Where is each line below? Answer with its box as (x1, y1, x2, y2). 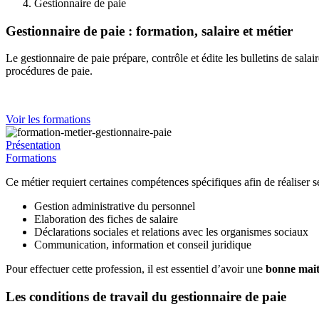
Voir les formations (6, 113, 90, 126)
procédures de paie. (6, 65, 93, 78)
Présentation (6, 139, 61, 152)
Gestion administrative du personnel (34, 200, 195, 213)
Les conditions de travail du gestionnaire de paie (6, 289, 286, 305)
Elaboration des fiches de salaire (34, 213, 178, 226)
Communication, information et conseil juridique (34, 239, 251, 251)
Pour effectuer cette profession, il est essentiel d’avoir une (6, 263, 266, 276)
